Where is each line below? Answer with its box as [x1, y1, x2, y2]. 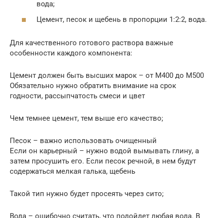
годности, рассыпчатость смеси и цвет [10, 91, 145, 100]
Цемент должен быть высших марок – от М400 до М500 [10, 71, 204, 80]
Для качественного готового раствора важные [10, 38, 173, 47]
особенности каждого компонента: [10, 48, 132, 57]
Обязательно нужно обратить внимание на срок [10, 81, 176, 90]
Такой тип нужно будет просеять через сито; [10, 189, 163, 198]
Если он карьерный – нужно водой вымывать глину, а [10, 146, 199, 155]
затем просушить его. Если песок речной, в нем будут [10, 156, 196, 165]
